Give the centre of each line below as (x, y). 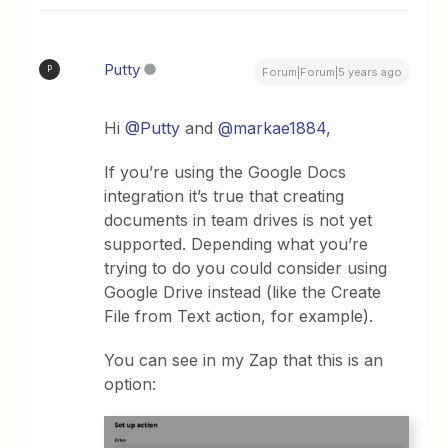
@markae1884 (272, 127)
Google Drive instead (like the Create (243, 291)
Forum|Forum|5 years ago (331, 71)
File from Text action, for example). (239, 315)
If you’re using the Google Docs (225, 171)
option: (130, 383)
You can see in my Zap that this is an (244, 359)
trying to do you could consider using (246, 267)
